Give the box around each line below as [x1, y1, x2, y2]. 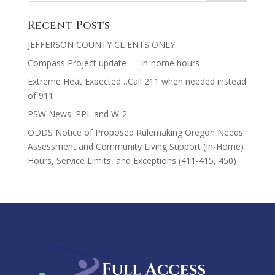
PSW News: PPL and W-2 [27, 108, 127, 120]
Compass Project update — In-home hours [27, 57, 199, 69]
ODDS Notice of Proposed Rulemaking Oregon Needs [27, 126, 243, 138]
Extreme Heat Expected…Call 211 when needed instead [27, 76, 246, 87]
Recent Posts [27, 18, 110, 33]
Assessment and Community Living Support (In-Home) [27, 141, 244, 152]
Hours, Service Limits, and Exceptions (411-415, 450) [27, 155, 236, 166]
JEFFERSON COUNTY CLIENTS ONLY [27, 39, 175, 50]
